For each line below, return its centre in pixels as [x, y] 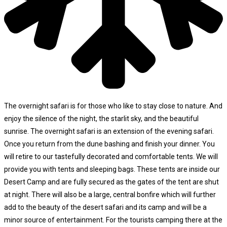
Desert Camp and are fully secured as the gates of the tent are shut [111, 182]
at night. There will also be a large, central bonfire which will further [110, 195]
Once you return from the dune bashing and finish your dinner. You [109, 144]
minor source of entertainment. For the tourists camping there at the [113, 220]
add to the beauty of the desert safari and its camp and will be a [105, 207]
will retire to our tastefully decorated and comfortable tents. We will [111, 157]
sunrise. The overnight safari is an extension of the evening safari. [109, 131]
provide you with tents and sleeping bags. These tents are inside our [112, 169]
